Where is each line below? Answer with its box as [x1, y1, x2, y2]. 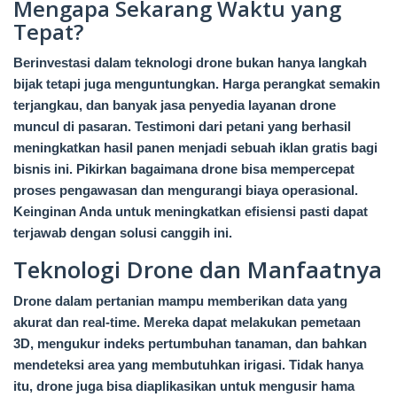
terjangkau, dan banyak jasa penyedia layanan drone [13, 97, 336, 113]
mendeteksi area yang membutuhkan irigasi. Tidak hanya [13, 357, 363, 373]
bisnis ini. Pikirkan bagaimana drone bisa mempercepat [13, 161, 354, 177]
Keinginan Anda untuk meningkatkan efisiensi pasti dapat [13, 204, 368, 220]
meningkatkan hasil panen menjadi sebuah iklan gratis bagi [13, 140, 378, 156]
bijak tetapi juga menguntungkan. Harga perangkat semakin [13, 76, 380, 92]
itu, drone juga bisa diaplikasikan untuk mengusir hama [13, 378, 354, 394]
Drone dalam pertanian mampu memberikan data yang [13, 293, 347, 309]
